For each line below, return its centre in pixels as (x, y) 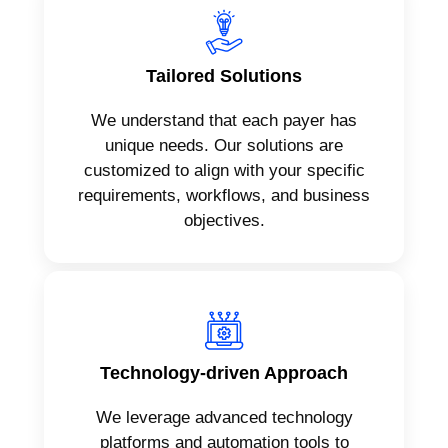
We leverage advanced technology (224, 417)
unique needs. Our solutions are (224, 145)
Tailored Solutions (224, 75)
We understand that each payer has (224, 120)
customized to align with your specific (224, 170)
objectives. (224, 220)
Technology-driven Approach (224, 372)
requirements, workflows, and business (224, 195)
